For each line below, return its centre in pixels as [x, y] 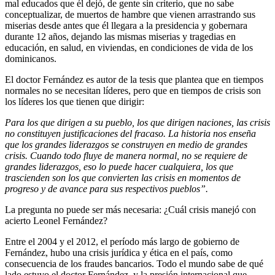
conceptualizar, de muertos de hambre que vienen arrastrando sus [130, 14]
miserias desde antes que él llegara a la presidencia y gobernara [126, 25]
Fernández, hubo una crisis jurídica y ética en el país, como [119, 252]
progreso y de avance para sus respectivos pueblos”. [107, 188]
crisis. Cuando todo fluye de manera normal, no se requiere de [126, 155]
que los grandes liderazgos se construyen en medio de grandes [126, 144]
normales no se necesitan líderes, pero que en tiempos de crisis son [133, 90]
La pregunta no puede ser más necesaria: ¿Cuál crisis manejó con [130, 209]
